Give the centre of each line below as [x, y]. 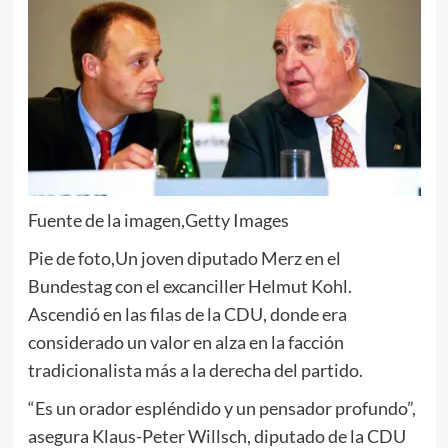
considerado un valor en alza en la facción [185, 341]
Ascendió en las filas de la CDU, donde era [187, 313]
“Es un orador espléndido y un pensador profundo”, [221, 407]
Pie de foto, [71, 257]
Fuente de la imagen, [106, 219]
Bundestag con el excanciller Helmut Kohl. [189, 285]
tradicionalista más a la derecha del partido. [195, 369]
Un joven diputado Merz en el [227, 257]
